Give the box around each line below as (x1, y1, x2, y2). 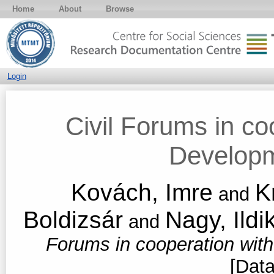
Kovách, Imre (71, 178, 213, 206)
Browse (106, 4, 134, 13)
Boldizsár (23, 206, 123, 233)
